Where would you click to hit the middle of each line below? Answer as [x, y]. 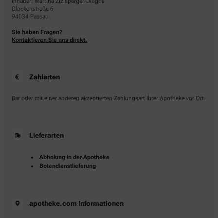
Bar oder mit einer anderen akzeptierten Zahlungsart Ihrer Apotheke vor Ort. [109, 99]
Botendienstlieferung [68, 166]
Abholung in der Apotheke [74, 157]
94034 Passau [30, 17]
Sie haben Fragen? [37, 32]
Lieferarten [46, 136]
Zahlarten [45, 77]
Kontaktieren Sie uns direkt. [49, 40]
